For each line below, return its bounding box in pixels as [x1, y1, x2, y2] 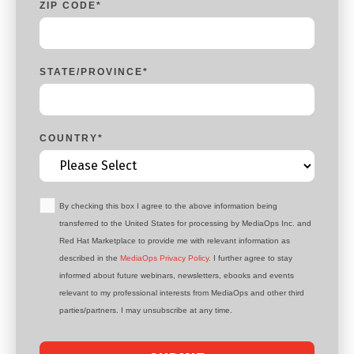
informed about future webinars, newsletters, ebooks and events [59, 270, 294, 280]
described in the [59, 253, 120, 262]
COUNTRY [40, 132, 98, 144]
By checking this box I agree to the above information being [59, 201, 277, 210]
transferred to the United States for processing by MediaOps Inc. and [59, 218, 311, 228]
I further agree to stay [211, 253, 292, 262]
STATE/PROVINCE [40, 66, 143, 77]
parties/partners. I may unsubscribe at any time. [59, 305, 232, 314]
